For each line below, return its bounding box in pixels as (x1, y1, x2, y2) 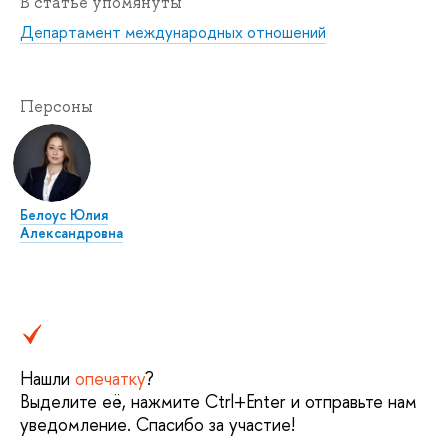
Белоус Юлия (20, 204, 108, 224)
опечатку (75, 366, 145, 392)
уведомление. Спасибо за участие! (20, 412, 295, 438)
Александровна (20, 222, 123, 242)
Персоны (20, 95, 93, 117)
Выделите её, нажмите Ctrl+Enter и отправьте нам (20, 389, 417, 415)
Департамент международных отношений (20, 20, 326, 43)
